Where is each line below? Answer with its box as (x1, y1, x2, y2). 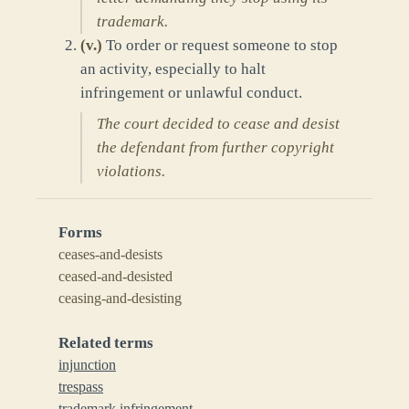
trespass (58, 378, 103, 394)
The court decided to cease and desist (97, 114, 340, 132)
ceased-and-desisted (58, 267, 173, 284)
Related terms (58, 333, 153, 351)
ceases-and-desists (58, 246, 163, 262)
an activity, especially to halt (80, 59, 266, 78)
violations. (97, 162, 165, 180)
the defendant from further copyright (97, 138, 334, 156)
